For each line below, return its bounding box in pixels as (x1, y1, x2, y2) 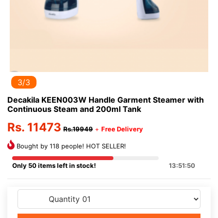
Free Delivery (101, 125, 143, 133)
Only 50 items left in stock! (12, 162, 96, 169)
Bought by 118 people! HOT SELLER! (15, 142, 126, 150)
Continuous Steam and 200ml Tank (7, 104, 141, 114)
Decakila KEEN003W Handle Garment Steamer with (7, 95, 204, 105)
